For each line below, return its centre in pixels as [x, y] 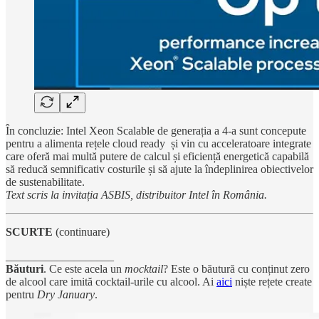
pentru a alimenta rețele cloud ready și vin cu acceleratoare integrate [158, 143]
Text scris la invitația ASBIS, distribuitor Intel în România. [136, 194]
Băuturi [25, 268]
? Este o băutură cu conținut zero [236, 268]
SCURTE [29, 231]
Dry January [66, 294]
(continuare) [81, 231]
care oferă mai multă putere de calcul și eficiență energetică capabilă [157, 156]
